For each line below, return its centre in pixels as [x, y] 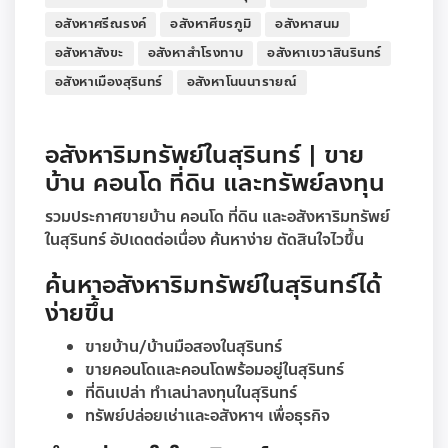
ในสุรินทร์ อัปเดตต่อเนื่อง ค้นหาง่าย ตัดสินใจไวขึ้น [204, 240]
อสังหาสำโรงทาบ [195, 53]
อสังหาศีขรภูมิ [211, 24]
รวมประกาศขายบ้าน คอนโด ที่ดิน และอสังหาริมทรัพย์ [217, 217]
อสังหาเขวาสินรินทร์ [324, 53]
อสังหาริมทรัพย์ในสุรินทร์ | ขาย [204, 155]
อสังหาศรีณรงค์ [101, 24]
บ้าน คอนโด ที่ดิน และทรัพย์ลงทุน [215, 183]
